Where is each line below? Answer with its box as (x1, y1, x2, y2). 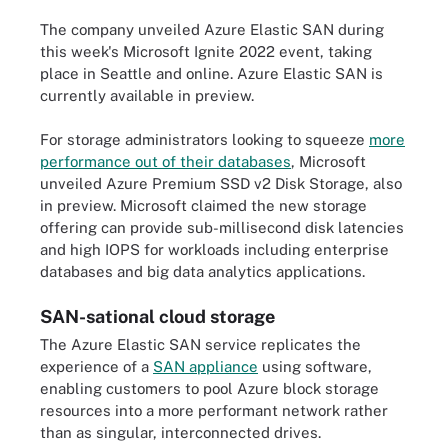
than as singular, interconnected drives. (40, 423, 321, 441)
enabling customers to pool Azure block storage (40, 379, 379, 397)
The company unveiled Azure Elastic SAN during (40, 20, 384, 38)
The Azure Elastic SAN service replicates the (40, 335, 361, 353)
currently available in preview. (40, 86, 254, 104)
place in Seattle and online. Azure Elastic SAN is (40, 64, 383, 82)
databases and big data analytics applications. (40, 263, 365, 280)
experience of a (40, 357, 153, 375)
